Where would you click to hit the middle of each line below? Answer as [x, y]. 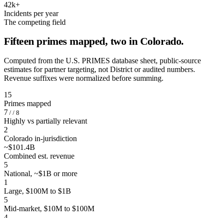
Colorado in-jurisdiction [40, 138]
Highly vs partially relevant [45, 121]
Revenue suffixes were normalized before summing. [84, 78]
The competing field [35, 22]
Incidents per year [31, 14]
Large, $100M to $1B [37, 191]
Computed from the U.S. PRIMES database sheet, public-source [102, 60]
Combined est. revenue [39, 156]
